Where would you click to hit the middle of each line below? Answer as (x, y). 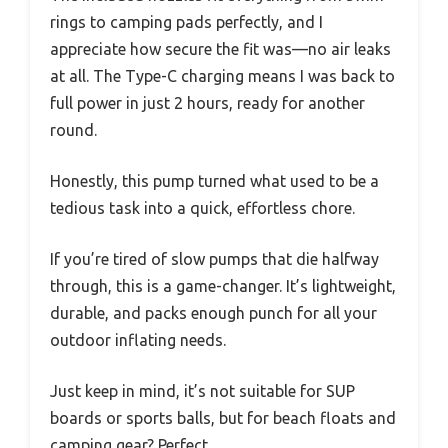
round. (73, 129)
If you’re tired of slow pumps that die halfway (214, 258)
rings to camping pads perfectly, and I (186, 21)
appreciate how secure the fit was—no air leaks (220, 48)
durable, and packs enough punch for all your (213, 312)
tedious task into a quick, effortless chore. (202, 207)
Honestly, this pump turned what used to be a (214, 180)
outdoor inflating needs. (138, 339)
